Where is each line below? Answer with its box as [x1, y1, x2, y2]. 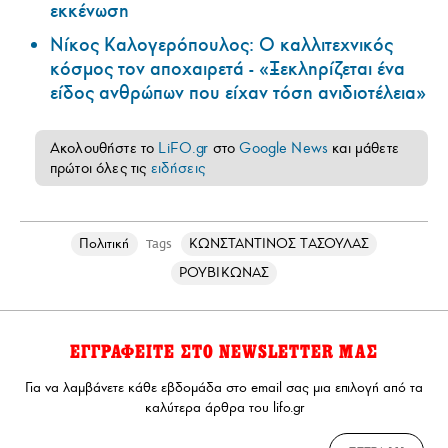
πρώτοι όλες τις [50, 159, 151, 178]
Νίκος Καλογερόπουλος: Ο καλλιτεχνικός [50, 33, 393, 58]
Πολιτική [78, 235, 130, 253]
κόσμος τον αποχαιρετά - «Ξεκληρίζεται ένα [50, 57, 405, 82]
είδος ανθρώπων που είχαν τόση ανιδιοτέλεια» [50, 81, 426, 106]
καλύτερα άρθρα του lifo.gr [144, 399, 304, 417]
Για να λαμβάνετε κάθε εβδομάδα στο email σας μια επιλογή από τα [25, 379, 423, 397]
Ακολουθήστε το [50, 139, 159, 158]
